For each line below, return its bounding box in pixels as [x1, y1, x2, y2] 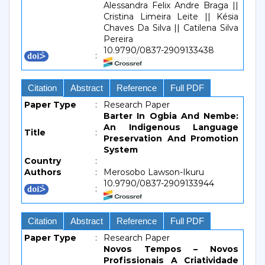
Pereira [104, 34, 133, 44]
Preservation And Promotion [104, 133, 238, 144]
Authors [24, 167, 62, 177]
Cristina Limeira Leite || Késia [104, 11, 238, 22]
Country [24, 156, 61, 166]
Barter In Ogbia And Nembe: [104, 111, 238, 121]
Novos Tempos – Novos [104, 244, 238, 254]
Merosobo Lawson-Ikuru [104, 167, 204, 177]
